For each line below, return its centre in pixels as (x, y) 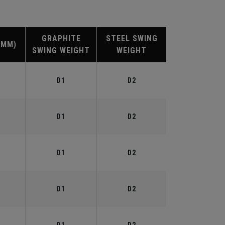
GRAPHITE (61, 38)
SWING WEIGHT (61, 50)
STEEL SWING (132, 38)
